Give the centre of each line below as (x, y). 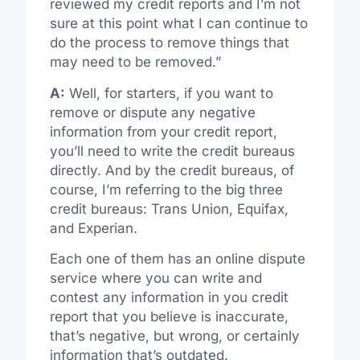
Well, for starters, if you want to (169, 93)
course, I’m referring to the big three (166, 189)
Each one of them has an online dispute (177, 259)
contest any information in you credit (169, 298)
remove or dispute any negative (152, 112)
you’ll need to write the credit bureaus (172, 151)
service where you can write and (155, 278)
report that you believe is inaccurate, (169, 317)
